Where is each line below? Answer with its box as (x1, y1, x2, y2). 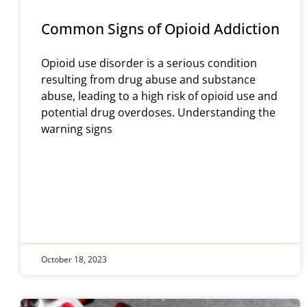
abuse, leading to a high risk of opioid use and (41, 88, 278, 103)
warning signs (41, 121, 112, 136)
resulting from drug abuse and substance (41, 71, 256, 87)
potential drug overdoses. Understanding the (41, 104, 275, 120)
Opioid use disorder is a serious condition (41, 55, 257, 71)
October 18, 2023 (41, 253, 107, 265)
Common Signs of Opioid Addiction (41, 19, 280, 38)
